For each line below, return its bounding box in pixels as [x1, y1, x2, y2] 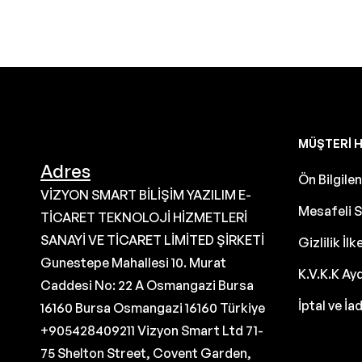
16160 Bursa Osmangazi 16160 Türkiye [40, 299, 265, 316]
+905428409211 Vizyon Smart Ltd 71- [40, 322, 263, 339]
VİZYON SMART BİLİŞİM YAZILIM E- [40, 186, 251, 203]
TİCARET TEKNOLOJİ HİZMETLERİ [40, 208, 247, 225]
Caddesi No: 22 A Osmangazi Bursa [40, 276, 254, 293]
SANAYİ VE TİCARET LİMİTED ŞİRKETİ [40, 231, 264, 248]
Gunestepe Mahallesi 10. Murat [40, 254, 226, 271]
